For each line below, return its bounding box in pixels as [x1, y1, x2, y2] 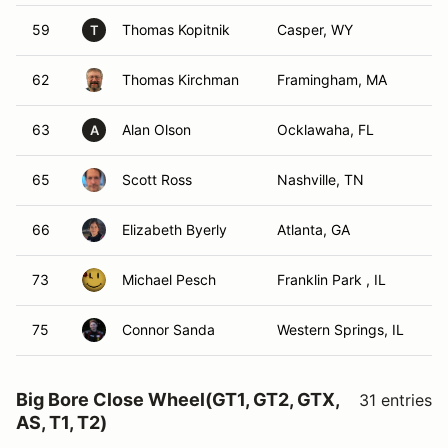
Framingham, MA [277, 71, 387, 88]
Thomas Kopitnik [122, 21, 230, 38]
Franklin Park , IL [277, 271, 386, 288]
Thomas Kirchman [122, 71, 239, 88]
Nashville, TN [277, 171, 364, 188]
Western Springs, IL [277, 321, 404, 338]
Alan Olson [122, 121, 191, 138]
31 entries [359, 390, 432, 410]
